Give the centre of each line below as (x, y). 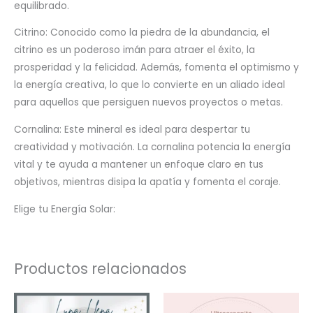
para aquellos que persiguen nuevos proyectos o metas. (148, 103)
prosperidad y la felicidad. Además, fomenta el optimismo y (156, 68)
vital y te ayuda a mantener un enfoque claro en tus (139, 165)
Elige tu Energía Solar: (65, 209)
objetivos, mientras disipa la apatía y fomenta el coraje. (147, 182)
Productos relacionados (100, 269)
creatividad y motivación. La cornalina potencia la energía (152, 147)
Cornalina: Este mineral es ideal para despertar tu (132, 130)
